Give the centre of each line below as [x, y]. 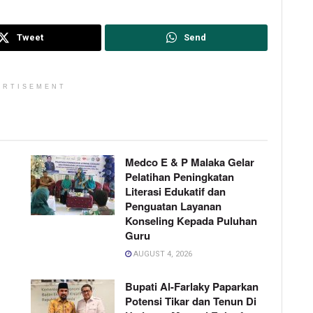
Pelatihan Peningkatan [180, 177]
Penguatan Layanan [173, 206]
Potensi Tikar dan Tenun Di [191, 301]
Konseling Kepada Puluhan [191, 221]
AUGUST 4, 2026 [162, 254]
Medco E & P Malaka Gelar [190, 162]
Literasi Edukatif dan [175, 192]
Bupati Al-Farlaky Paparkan [192, 287]
